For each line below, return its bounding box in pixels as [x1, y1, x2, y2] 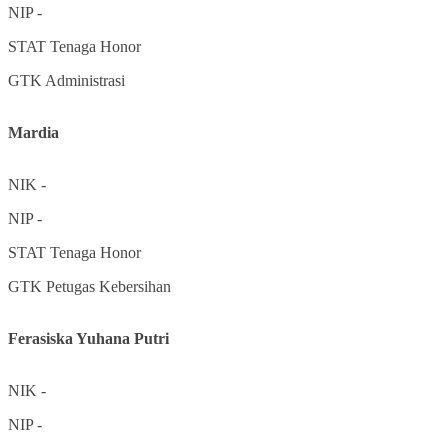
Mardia [8, 123, 59, 141]
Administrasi [45, 71, 125, 89]
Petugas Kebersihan [46, 277, 171, 295]
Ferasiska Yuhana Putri [8, 329, 169, 347]
